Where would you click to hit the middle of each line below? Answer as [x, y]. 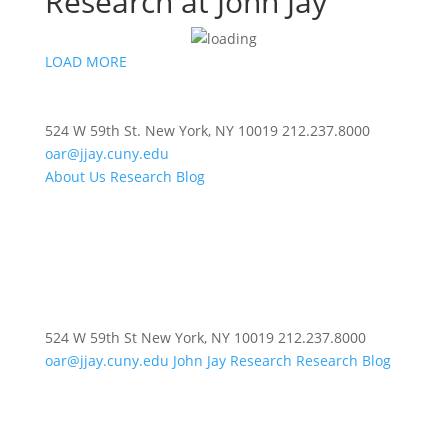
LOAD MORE [85, 61]
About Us [75, 176]
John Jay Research [232, 360]
